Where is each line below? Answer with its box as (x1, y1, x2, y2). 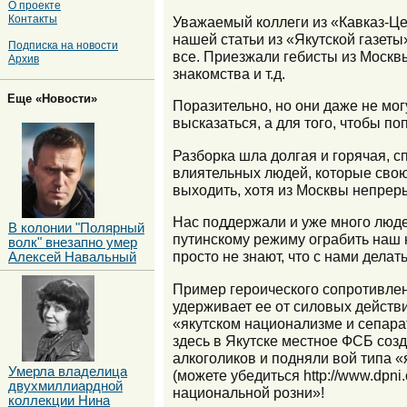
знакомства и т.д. (173, 65, 285, 82)
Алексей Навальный (8, 249, 136, 264)
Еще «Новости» (7, 91, 97, 105)
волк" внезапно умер (8, 234, 137, 250)
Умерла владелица (8, 363, 127, 379)
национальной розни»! (173, 383, 324, 401)
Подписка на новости (8, 39, 118, 52)
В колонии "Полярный (8, 220, 144, 235)
